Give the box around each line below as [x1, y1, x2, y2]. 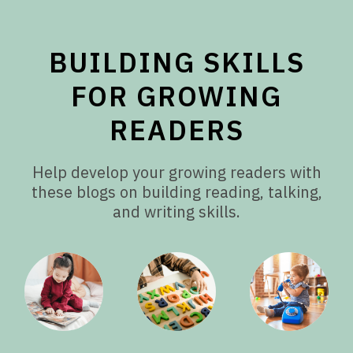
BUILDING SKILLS [48, 44, 305, 81]
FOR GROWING [71, 78, 282, 115]
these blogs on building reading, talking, [31, 181, 322, 203]
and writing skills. [113, 201, 240, 223]
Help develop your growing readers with [32, 162, 321, 184]
